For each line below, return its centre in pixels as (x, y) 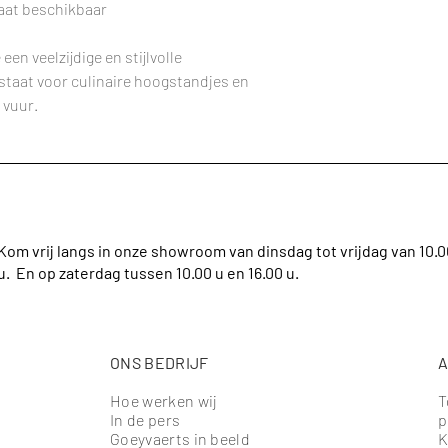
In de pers (145, 420)
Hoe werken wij (164, 401)
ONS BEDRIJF (159, 363)
